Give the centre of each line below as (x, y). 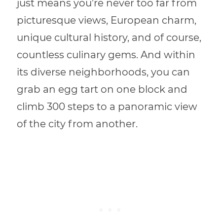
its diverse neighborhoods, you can (104, 72)
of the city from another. (79, 124)
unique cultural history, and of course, (109, 38)
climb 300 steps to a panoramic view (107, 107)
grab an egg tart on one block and (102, 90)
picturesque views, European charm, (107, 20)
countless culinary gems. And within (106, 55)
